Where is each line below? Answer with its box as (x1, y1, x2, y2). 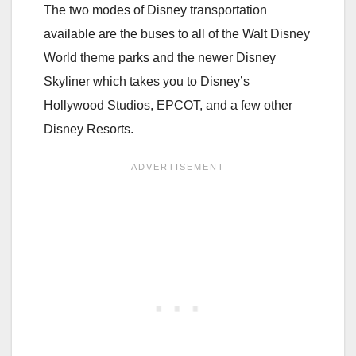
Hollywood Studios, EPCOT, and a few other (44, 99, 292, 113)
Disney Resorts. (44, 122, 133, 137)
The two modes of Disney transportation (44, 3, 267, 17)
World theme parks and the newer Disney (44, 51, 276, 65)
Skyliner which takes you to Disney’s (44, 75, 250, 89)
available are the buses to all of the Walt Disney (44, 27, 310, 41)
